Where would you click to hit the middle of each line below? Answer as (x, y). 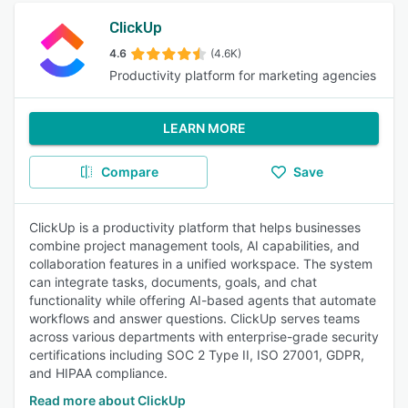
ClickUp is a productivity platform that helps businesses (195, 227)
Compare (129, 172)
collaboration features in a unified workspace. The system (201, 264)
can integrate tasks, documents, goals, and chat (173, 282)
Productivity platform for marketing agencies (243, 75)
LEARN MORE (204, 128)
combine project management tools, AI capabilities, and (194, 245)
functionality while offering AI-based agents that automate (203, 300)
